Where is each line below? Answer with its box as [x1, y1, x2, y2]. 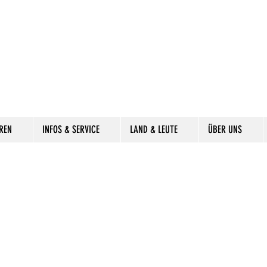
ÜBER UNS [208, 123, 242, 135]
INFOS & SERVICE [42, 123, 100, 135]
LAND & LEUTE [130, 123, 178, 135]
